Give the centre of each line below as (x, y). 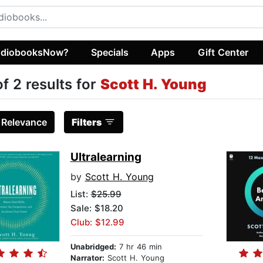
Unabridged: (93, 247)
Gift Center (223, 52)
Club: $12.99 (97, 222)
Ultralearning (106, 157)
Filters (86, 122)
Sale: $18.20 (97, 208)
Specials (110, 52)
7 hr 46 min (139, 247)
